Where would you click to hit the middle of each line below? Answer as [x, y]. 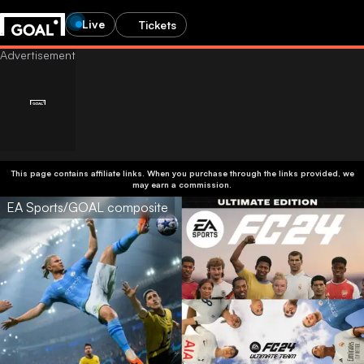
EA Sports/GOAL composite [87, 207]
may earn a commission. [182, 184]
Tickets [158, 24]
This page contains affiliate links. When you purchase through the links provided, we [182, 173]
